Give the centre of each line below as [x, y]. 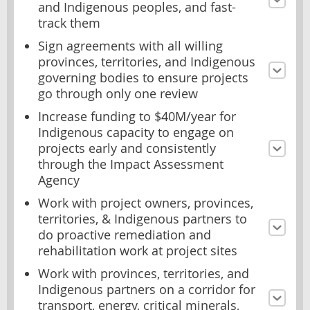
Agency [59, 181]
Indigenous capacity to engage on [136, 133]
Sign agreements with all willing [130, 46]
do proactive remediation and [125, 235]
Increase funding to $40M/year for [137, 117]
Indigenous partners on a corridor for [147, 290]
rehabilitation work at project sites [138, 251]
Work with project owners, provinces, [146, 203]
